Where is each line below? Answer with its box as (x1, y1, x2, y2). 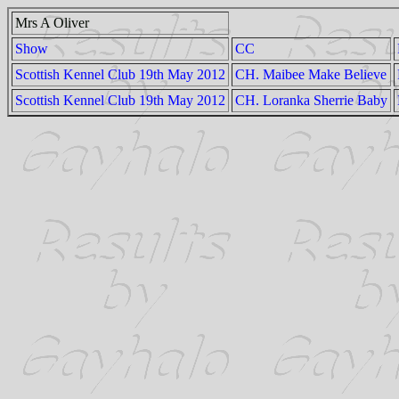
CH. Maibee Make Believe (235, 67, 387, 82)
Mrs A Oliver (15, 15, 89, 30)
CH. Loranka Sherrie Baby (235, 93, 387, 108)
